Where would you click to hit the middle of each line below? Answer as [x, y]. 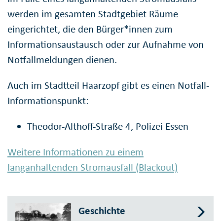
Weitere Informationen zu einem [75, 152]
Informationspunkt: [48, 101]
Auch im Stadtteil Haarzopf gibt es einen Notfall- [108, 86]
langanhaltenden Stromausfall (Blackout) [92, 167]
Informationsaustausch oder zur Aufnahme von [106, 45]
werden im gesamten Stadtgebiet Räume [93, 14]
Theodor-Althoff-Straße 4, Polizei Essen [108, 127]
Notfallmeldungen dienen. [62, 60]
